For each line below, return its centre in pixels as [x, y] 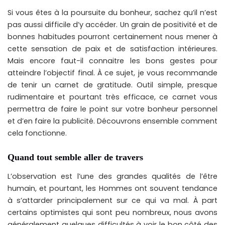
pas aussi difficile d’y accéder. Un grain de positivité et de [113, 25]
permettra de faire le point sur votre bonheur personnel [113, 109]
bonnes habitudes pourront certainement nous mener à [113, 37]
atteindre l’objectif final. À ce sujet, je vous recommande [113, 73]
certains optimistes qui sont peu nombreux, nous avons [113, 213]
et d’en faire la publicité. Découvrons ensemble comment [113, 121]
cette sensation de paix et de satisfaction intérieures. [113, 49]
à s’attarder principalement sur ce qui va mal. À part [113, 201]
